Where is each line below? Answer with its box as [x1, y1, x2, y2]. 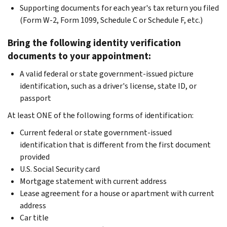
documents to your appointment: [8, 49, 151, 62]
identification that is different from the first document [20, 139, 211, 150]
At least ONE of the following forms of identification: [8, 109, 194, 121]
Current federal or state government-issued [20, 127, 172, 138]
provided [20, 151, 50, 162]
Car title [20, 212, 49, 223]
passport [20, 92, 51, 103]
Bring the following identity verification [8, 36, 181, 49]
